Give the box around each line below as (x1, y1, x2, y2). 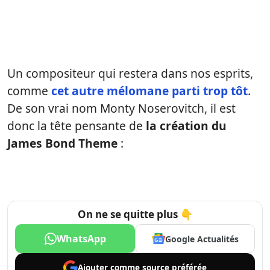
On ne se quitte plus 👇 (77, 207, 193, 222)
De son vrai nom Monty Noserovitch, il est (7, 100, 236, 117)
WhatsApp (56, 232, 106, 246)
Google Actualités (165, 233, 239, 245)
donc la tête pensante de (7, 118, 143, 134)
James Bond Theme (7, 135, 118, 152)
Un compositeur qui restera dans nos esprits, (7, 65, 253, 82)
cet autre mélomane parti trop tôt (51, 83, 248, 99)
